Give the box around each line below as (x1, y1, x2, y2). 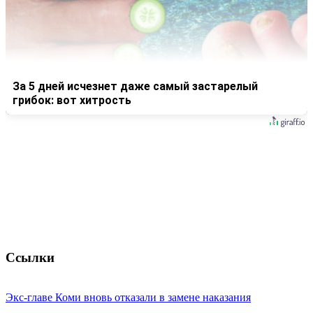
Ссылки (6, 249, 54, 265)
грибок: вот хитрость (13, 94, 131, 108)
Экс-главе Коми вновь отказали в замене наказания (6, 291, 251, 303)
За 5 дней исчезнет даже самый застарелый (13, 80, 258, 94)
